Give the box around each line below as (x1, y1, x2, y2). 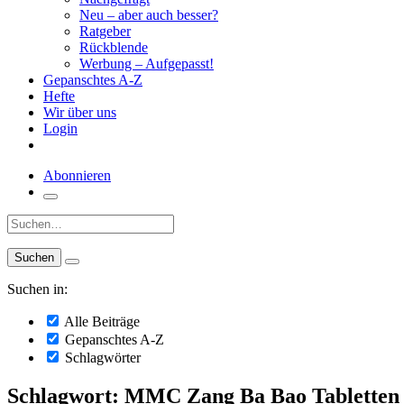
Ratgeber (79, 23, 131, 39)
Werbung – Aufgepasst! (79, 56, 214, 71)
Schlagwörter (61, 350, 141, 365)
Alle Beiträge (61, 314, 140, 329)
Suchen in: (7, 281, 68, 297)
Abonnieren (43, 168, 111, 183)
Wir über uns (43, 105, 116, 120)
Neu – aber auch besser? (79, 7, 218, 23)
